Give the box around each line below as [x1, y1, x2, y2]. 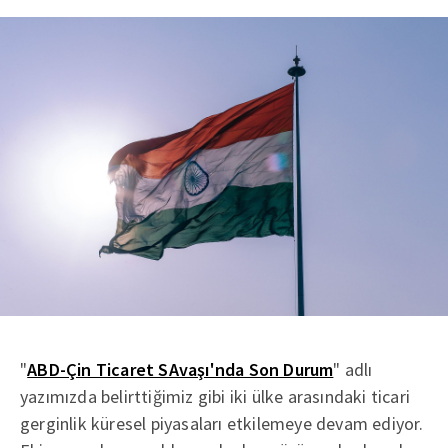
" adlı [333, 357, 373, 381]
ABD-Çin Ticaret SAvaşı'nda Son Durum [27, 357, 334, 381]
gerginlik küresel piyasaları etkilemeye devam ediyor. [20, 411, 424, 435]
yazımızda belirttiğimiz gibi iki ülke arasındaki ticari [20, 384, 410, 408]
